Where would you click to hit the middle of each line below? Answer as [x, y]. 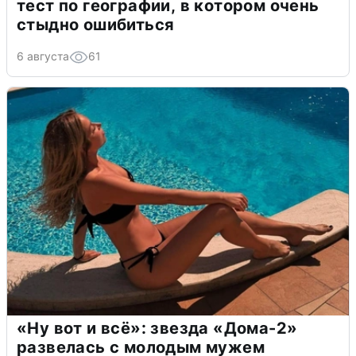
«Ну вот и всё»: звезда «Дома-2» [157, 328]
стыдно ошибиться [96, 24]
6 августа [43, 56]
